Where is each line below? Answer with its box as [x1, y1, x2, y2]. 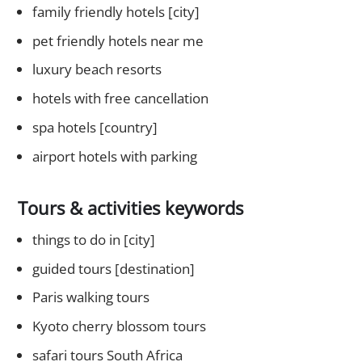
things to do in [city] [32, 229, 155, 249]
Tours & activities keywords [18, 195, 243, 220]
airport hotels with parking [32, 146, 197, 166]
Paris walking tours [32, 288, 149, 307]
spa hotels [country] [32, 117, 158, 137]
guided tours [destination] [32, 259, 195, 278]
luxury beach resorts [32, 60, 162, 79]
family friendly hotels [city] [32, 2, 200, 21]
